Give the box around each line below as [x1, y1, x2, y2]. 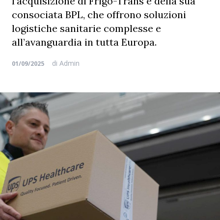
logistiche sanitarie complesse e [12, 22, 161, 34]
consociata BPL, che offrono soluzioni [12, 8, 186, 21]
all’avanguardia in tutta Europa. [12, 36, 157, 48]
